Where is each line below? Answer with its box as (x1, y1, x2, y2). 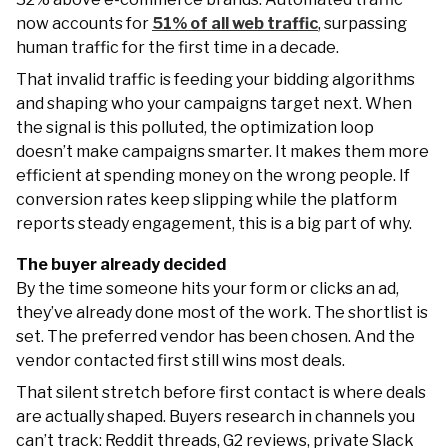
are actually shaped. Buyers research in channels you (16, 406, 415, 426)
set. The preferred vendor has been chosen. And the (16, 326, 415, 346)
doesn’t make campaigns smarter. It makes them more (16, 141, 429, 161)
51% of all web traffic (152, 13, 318, 33)
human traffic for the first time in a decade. (16, 37, 339, 57)
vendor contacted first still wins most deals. (16, 350, 345, 370)
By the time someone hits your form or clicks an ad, (16, 278, 399, 298)
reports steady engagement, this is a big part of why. (16, 213, 412, 233)
